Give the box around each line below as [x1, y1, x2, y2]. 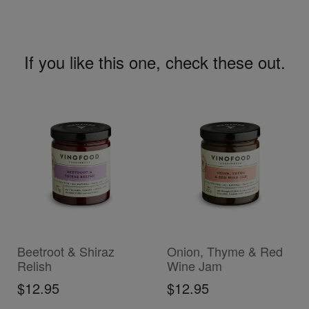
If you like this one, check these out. [23, 49, 286, 74]
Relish [17, 257, 52, 275]
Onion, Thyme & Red [166, 242, 283, 261]
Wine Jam [166, 257, 222, 275]
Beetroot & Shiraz [17, 242, 114, 261]
